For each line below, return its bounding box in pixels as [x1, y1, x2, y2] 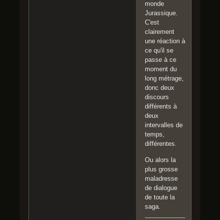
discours [145, 93, 169, 101]
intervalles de [145, 121, 183, 129]
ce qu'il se [145, 47, 173, 55]
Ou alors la [145, 156, 176, 164]
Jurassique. [145, 9, 178, 17]
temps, [145, 131, 165, 138]
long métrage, [145, 75, 184, 82]
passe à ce [145, 56, 176, 64]
